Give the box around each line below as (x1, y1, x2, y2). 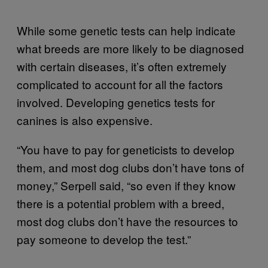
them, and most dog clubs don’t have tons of (17, 159, 244, 175)
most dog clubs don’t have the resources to (17, 212, 238, 229)
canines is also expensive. (17, 111, 153, 128)
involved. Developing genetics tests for (17, 93, 215, 110)
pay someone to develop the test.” (17, 230, 191, 247)
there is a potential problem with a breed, (17, 194, 224, 211)
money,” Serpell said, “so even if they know (17, 176, 236, 193)
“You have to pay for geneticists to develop (17, 141, 234, 157)
